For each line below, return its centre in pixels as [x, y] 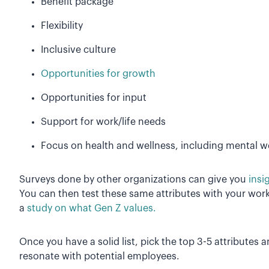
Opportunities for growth [98, 74]
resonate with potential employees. [99, 257]
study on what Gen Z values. [92, 209]
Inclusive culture [78, 50]
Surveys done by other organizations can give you [134, 180]
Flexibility [62, 26]
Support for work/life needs [103, 122]
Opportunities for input [94, 98]
